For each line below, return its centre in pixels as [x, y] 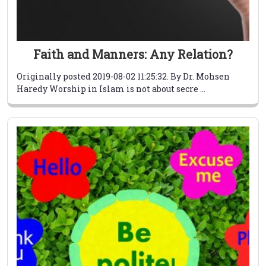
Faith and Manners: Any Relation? [133, 54]
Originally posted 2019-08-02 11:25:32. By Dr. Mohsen [123, 77]
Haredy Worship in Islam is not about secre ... [111, 89]
